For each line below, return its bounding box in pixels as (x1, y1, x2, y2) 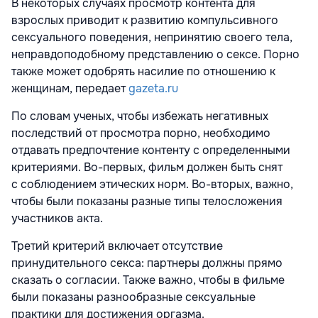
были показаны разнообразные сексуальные (11, 290, 256, 305)
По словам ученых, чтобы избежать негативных (11, 109, 268, 124)
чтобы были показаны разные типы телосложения (11, 194, 283, 209)
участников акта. (11, 211, 103, 226)
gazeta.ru (128, 81, 178, 97)
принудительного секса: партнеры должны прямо (11, 256, 283, 271)
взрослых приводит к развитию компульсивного (11, 13, 278, 28)
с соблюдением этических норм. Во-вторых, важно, (11, 177, 293, 192)
